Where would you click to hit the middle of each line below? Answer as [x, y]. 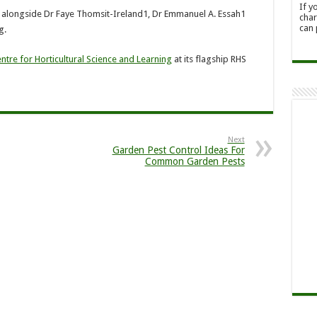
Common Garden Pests [195, 161]
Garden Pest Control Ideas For [178, 150]
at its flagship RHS [209, 59]
